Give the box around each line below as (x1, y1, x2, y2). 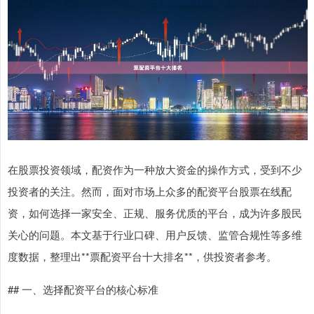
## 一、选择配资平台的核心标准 (8, 282, 158, 296)
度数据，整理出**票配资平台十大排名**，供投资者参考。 (8, 249, 277, 264)
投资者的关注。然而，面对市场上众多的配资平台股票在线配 (8, 184, 292, 198)
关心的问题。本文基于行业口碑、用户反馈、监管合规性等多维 (8, 227, 302, 242)
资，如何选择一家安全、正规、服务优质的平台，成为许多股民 (8, 205, 302, 220)
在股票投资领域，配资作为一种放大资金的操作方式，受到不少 (8, 162, 302, 177)
